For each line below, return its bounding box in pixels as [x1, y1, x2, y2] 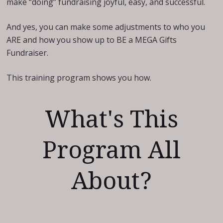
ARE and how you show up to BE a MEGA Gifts [6, 34, 177, 45]
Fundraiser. [6, 47, 49, 58]
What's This [45, 105, 178, 133]
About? [71, 167, 152, 195]
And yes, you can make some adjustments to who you [6, 21, 206, 32]
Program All [42, 136, 181, 164]
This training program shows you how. [6, 72, 152, 83]
